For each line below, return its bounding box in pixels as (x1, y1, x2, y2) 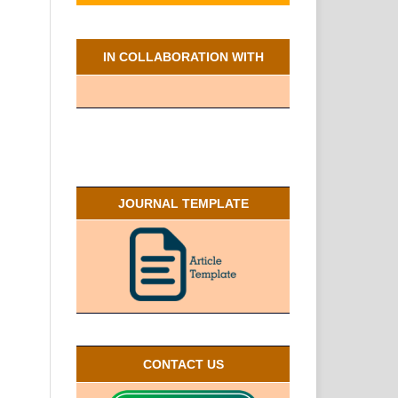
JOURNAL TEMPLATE (117, 195, 249, 211)
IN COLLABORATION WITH (102, 49, 264, 64)
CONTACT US (142, 356, 224, 371)
